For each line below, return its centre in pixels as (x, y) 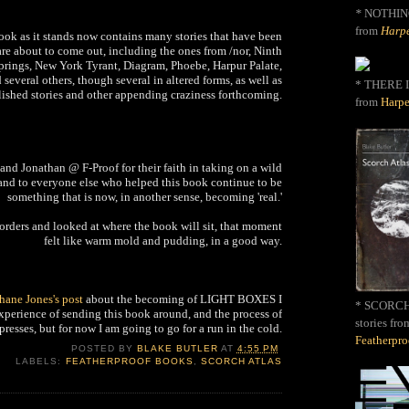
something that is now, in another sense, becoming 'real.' (145, 196)
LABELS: (41, 362)
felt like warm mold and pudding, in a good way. (163, 240)
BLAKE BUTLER (177, 349)
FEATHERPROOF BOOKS (129, 362)
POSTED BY (104, 349)
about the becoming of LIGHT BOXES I (183, 299)
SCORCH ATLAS (241, 362)
